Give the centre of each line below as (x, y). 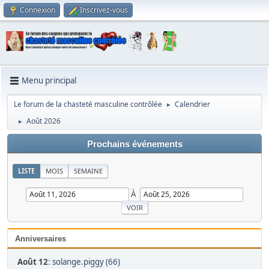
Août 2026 (44, 121)
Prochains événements (134, 144)
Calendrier (192, 104)
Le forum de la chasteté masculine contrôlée (88, 104)
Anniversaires (42, 239)
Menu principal (49, 81)
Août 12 (33, 262)
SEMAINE (88, 171)
